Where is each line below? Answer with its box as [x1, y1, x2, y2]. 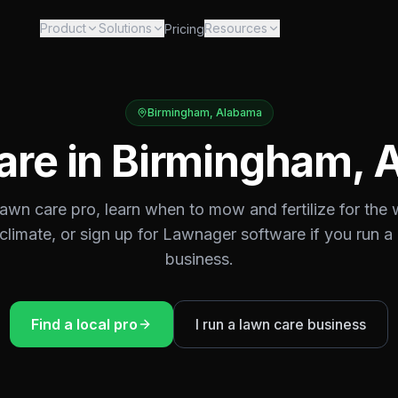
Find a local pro [31, 315, 138, 333]
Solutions [98, 20, 152, 36]
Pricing [163, 21, 204, 36]
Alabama [215, 106, 262, 119]
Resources [203, 20, 267, 36]
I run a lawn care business [195, 315, 366, 333]
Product [39, 20, 86, 36]
